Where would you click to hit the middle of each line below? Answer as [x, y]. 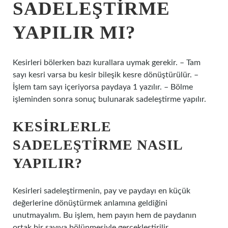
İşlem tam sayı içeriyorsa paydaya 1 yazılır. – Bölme [103, 87]
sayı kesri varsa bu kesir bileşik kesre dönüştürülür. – [106, 75]
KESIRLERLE [62, 126]
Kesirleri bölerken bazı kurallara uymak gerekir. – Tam [107, 63]
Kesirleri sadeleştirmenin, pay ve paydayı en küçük [102, 191]
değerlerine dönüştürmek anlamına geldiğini [90, 203]
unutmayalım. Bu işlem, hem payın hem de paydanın [105, 215]
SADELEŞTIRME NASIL [97, 145]
